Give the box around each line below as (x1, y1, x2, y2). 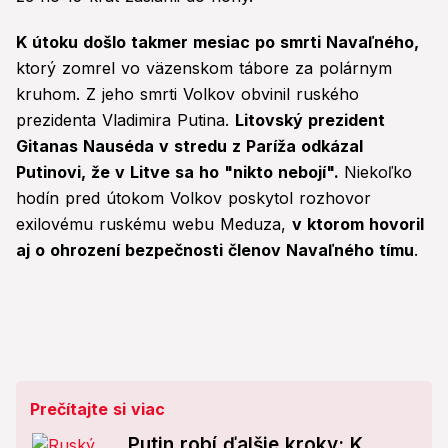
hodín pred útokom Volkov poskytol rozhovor (16, 188, 371, 209)
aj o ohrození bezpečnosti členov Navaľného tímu (16, 240, 414, 261)
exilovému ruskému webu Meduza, (16, 214, 292, 235)
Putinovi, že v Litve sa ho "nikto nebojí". (16, 162, 344, 183)
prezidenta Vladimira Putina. (16, 110, 235, 131)
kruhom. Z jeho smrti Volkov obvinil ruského (16, 84, 359, 105)
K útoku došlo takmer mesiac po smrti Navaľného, (16, 32, 419, 53)
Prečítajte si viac (30, 399, 165, 420)
